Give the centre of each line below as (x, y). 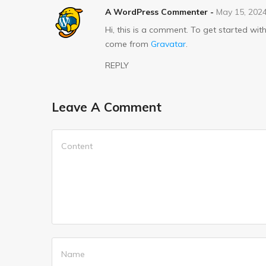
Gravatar (168, 44)
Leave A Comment (107, 107)
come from (128, 44)
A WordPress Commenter (156, 12)
